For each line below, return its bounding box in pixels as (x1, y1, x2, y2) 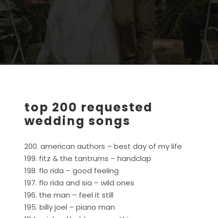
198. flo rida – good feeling (24, 165, 119, 176)
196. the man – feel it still (24, 189, 113, 200)
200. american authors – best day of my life (24, 141, 182, 151)
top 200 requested (24, 99, 153, 116)
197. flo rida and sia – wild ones (24, 177, 134, 188)
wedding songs (24, 112, 130, 130)
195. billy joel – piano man (24, 201, 115, 212)
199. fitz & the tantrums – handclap (24, 153, 151, 163)
